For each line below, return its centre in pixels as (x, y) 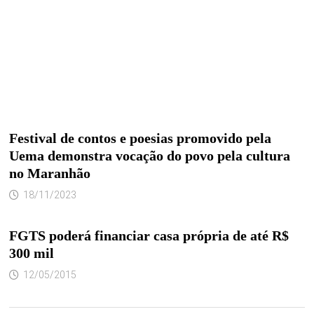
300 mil (31, 253)
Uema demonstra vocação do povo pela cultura (149, 156)
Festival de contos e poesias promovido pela (140, 138)
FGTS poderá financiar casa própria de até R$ (149, 236)
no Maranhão (49, 173)
